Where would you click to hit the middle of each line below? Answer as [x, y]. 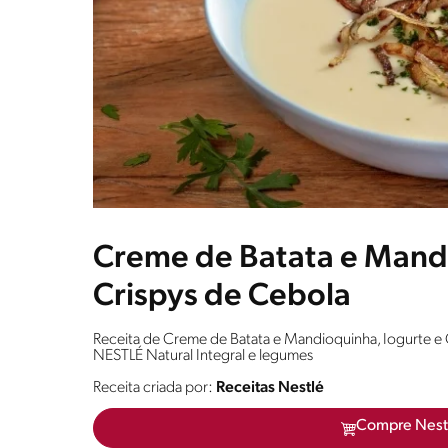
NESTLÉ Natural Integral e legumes [203, 356]
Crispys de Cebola [222, 297]
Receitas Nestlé [270, 388]
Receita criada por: [154, 388]
